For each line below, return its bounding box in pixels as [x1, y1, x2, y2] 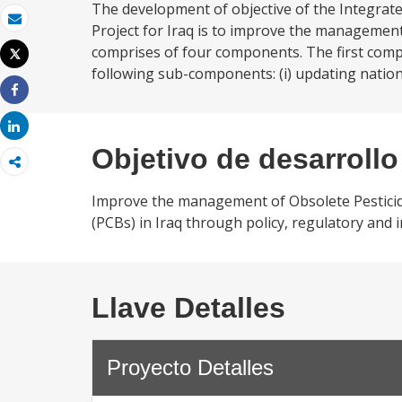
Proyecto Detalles [107, 355, 274, 380]
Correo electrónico [14, 24, 123, 42]
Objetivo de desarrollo [92, 143, 398, 175]
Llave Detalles [92, 292, 285, 324]
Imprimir [14, 60, 63, 78]
